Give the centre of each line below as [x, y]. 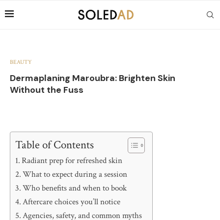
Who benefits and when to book [75, 188]
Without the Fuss [47, 90]
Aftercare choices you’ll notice [72, 202]
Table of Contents [55, 145]
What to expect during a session [75, 174]
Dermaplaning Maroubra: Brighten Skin [93, 78]
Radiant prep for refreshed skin [72, 161]
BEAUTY [21, 62]
